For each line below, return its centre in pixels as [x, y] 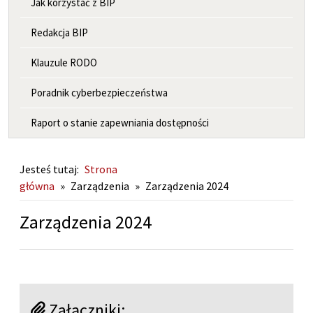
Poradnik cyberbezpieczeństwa [99, 92]
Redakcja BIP [59, 32]
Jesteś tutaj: [49, 169]
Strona [101, 169]
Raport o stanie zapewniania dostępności [120, 122]
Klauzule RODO [64, 62]
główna [37, 185]
